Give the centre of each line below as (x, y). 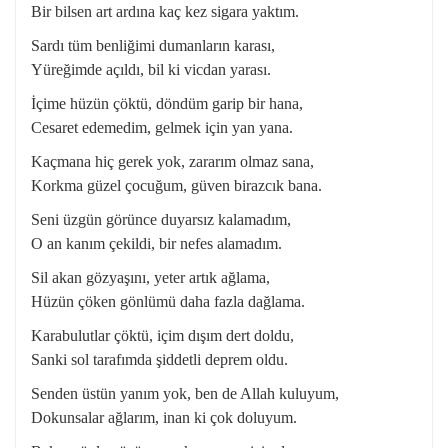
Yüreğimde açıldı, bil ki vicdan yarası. (151, 69)
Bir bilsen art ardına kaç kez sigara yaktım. (165, 11)
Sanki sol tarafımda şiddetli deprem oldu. (159, 359)
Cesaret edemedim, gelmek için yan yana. (162, 127)
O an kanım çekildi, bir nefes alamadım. (156, 243)
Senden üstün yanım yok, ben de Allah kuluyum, (185, 393)
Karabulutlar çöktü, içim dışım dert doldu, (162, 335)
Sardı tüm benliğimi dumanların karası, (153, 45)
